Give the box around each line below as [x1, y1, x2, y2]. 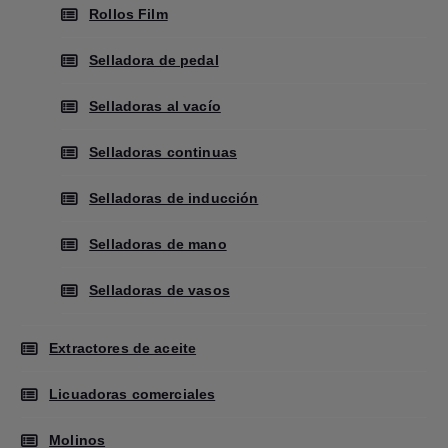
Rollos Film [89, 5, 168, 22]
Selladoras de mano [89, 235, 227, 252]
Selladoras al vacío [89, 97, 221, 114]
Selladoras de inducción [89, 189, 259, 206]
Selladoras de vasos [89, 281, 230, 298]
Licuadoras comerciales [49, 385, 216, 402]
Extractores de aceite [49, 339, 197, 356]
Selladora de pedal [89, 51, 219, 68]
